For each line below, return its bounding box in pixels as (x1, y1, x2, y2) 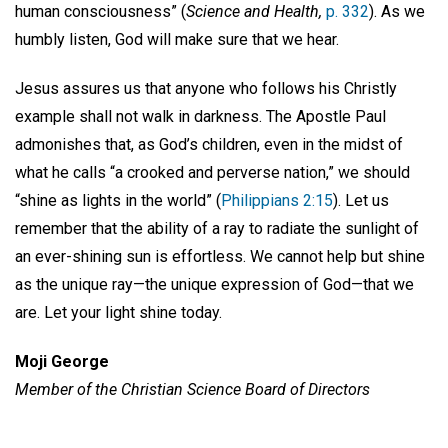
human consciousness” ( (15, 2, 186, 22)
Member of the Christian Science (15, 379, 245, 399)
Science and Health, (186, 2, 322, 22)
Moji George (15, 351, 109, 371)
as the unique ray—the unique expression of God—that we (15, 274, 414, 294)
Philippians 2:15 (221, 190, 333, 210)
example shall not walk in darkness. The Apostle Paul (15, 106, 386, 126)
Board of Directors (245, 379, 374, 399)
